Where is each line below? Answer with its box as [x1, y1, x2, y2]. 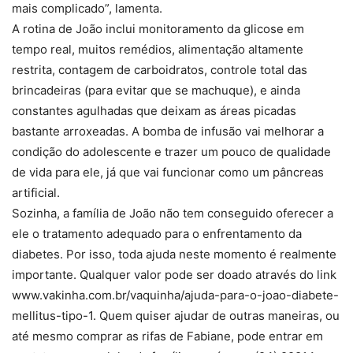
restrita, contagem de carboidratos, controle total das [12, 62, 307, 78]
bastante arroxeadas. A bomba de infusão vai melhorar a [12, 124, 324, 139]
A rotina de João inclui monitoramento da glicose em [12, 21, 304, 37]
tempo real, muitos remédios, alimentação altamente [12, 42, 303, 58]
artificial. [12, 185, 60, 201]
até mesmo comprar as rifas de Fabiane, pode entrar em [12, 329, 323, 344]
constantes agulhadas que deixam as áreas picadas [12, 103, 296, 119]
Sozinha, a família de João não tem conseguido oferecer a [12, 206, 333, 221]
